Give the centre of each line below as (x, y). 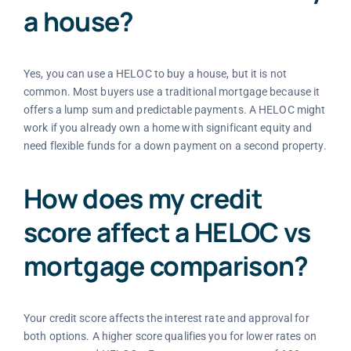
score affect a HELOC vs (167, 232)
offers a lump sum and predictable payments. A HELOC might (174, 110)
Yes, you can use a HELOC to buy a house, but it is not (155, 74)
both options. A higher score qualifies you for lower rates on (170, 336)
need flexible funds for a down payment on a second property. (175, 146)
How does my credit (143, 198)
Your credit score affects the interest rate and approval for (166, 318)
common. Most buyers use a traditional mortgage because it (172, 92)
